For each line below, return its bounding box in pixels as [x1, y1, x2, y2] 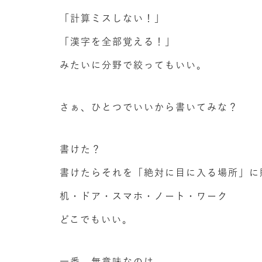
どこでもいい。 [60, 215, 133, 225]
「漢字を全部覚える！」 [60, 37, 175, 47]
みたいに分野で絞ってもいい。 [60, 60, 207, 70]
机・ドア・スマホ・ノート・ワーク [60, 191, 228, 201]
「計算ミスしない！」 [60, 13, 165, 23]
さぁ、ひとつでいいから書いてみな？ [60, 102, 239, 112]
